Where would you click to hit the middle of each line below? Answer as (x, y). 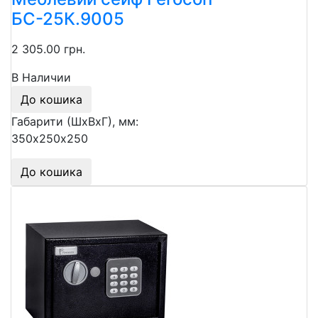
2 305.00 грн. (48, 49)
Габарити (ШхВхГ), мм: (75, 122)
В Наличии (41, 78)
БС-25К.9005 (68, 19)
